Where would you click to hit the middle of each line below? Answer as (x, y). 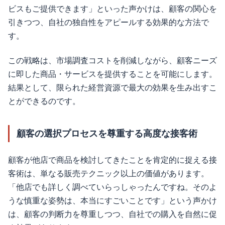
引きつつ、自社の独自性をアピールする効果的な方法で (108, 22)
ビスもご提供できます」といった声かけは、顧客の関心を (113, 9)
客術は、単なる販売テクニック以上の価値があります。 (108, 174)
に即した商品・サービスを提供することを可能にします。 (113, 74)
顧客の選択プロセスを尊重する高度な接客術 (107, 133)
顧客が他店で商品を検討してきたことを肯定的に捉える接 (113, 160)
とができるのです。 (44, 101)
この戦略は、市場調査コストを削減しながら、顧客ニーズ (113, 60)
